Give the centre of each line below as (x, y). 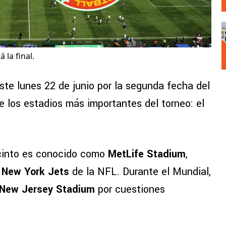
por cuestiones (130, 190)
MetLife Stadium (147, 154)
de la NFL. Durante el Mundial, (140, 172)
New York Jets (35, 172)
